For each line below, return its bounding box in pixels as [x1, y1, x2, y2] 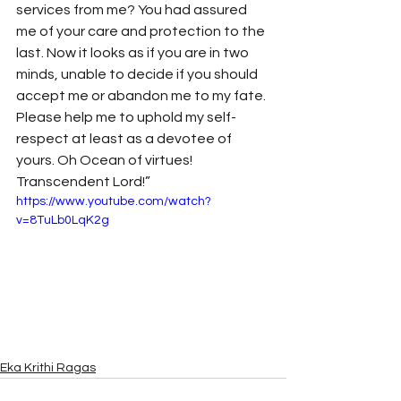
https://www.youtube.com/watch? [16, 195, 211, 208]
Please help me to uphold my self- [16, 110, 236, 124]
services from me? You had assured [16, 3, 250, 17]
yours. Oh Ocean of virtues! [16, 153, 195, 167]
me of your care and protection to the [16, 24, 268, 38]
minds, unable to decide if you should [16, 67, 260, 81]
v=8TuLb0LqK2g [16, 214, 109, 226]
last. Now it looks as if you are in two [16, 46, 252, 60]
